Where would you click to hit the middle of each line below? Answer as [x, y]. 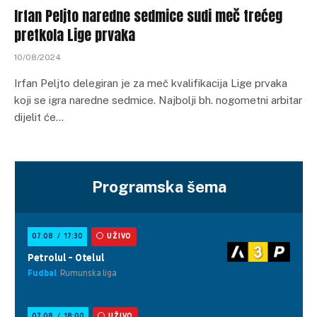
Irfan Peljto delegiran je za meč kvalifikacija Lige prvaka [151, 83]
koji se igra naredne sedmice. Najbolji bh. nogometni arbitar [158, 100]
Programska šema [159, 186]
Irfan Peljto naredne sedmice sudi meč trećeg [148, 16]
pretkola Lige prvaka [75, 35]
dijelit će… [39, 117]
